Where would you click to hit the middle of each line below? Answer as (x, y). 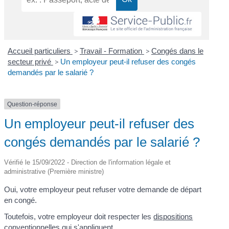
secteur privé (30, 61)
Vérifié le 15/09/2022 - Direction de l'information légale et (88, 163)
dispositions (173, 216)
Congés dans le (177, 51)
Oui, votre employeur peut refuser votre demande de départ (103, 190)
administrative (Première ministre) (54, 172)
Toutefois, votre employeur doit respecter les (79, 216)
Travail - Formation (112, 51)
